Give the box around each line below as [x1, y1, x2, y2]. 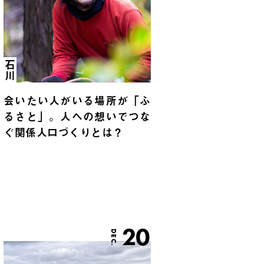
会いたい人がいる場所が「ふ [4, 93, 151, 109]
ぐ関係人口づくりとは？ [4, 124, 124, 141]
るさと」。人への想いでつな [4, 108, 151, 125]
